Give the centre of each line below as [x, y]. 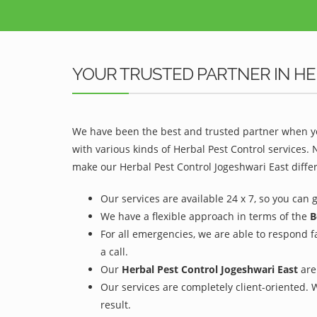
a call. [114, 252]
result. [116, 305]
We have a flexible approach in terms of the [205, 216]
